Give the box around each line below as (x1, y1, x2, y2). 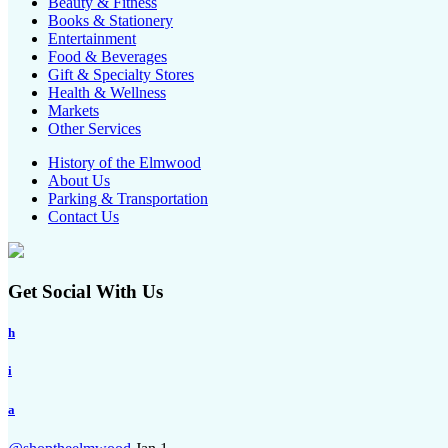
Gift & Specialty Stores (48, 66, 194, 84)
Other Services (48, 120, 141, 138)
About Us (48, 172, 110, 190)
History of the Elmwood (48, 154, 201, 172)
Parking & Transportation (48, 190, 208, 208)
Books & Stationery (48, 12, 173, 30)
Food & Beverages (48, 48, 167, 66)
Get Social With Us (8, 281, 163, 302)
